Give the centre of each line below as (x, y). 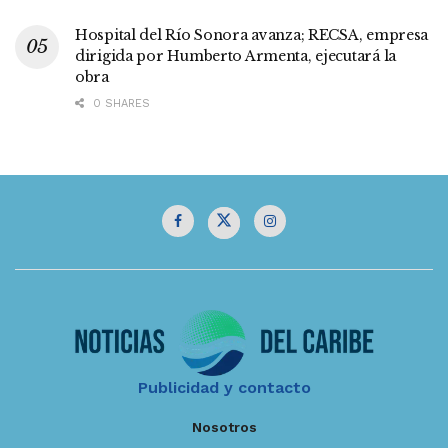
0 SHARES (119, 103)
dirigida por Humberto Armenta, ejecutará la (235, 55)
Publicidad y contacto (224, 388)
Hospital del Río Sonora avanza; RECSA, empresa (252, 34)
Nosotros (224, 427)
